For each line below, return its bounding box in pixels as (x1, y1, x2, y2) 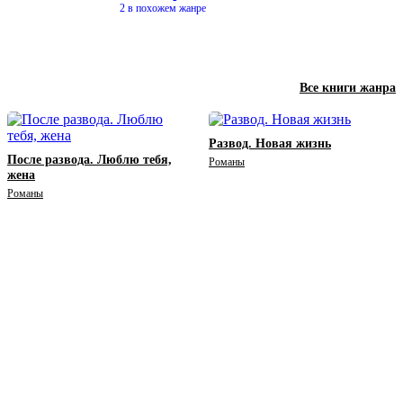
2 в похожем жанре (120, 2, 206, 15)
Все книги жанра (300, 81, 396, 95)
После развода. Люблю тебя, (7, 153, 172, 167)
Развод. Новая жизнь (209, 137, 331, 151)
